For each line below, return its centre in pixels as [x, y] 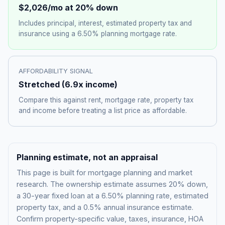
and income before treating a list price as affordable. [103, 111]
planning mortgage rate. [138, 34]
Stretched [39, 85]
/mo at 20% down [83, 8]
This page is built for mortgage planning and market [104, 172]
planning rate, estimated [166, 195]
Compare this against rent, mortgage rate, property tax [106, 100]
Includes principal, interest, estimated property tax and [105, 23]
